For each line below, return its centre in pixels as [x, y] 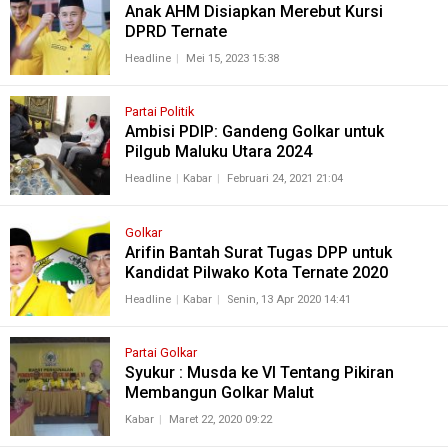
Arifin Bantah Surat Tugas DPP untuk [258, 252]
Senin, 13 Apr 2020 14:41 [288, 299]
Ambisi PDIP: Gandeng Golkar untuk [254, 132]
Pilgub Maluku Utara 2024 [218, 152]
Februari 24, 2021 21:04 [284, 179]
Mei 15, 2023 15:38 [232, 58]
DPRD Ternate [175, 31]
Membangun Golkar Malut [219, 393]
